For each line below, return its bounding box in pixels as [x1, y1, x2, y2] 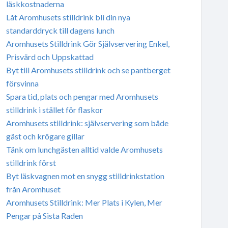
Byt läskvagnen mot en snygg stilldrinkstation [6, 170, 164, 181]
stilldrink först [6, 157, 56, 167]
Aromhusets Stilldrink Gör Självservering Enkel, [6, 38, 169, 48]
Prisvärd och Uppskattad [6, 51, 94, 62]
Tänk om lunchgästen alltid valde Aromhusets [6, 144, 163, 154]
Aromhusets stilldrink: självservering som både [6, 118, 168, 128]
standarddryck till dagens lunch [6, 25, 115, 35]
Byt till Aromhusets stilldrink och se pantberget [6, 65, 170, 75]
